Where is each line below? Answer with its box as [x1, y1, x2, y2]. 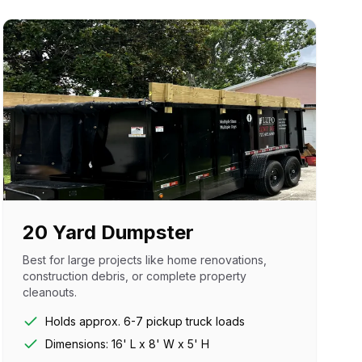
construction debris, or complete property [22, 269, 246, 283]
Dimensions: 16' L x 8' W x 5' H [44, 337, 209, 351]
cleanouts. [22, 285, 77, 299]
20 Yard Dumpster [22, 221, 194, 244]
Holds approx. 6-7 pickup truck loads [44, 314, 245, 328]
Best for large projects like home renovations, [22, 253, 267, 267]
